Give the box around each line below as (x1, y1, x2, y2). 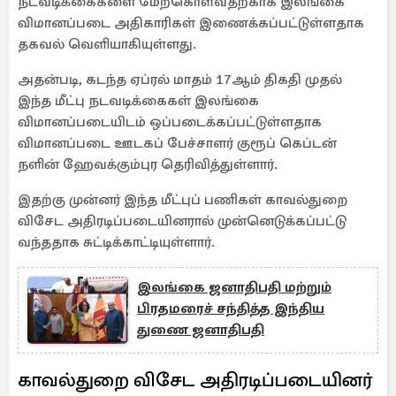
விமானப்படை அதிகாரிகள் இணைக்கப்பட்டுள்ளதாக (18, 14, 364, 32)
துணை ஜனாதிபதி (137, 321, 264, 339)
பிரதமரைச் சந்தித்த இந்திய (137, 300, 324, 317)
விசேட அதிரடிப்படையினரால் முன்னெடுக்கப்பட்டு (18, 212, 346, 230)
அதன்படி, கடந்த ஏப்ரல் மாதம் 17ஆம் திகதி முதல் (18, 71, 342, 88)
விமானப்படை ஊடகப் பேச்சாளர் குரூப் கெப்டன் (18, 134, 337, 152)
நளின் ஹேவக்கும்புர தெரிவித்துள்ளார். (18, 156, 278, 173)
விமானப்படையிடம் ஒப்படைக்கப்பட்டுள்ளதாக (18, 113, 322, 131)
